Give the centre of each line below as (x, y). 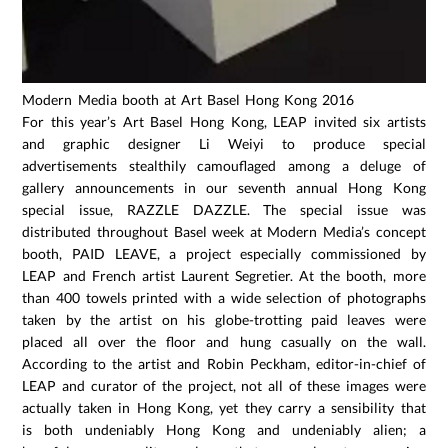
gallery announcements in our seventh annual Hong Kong (224, 188)
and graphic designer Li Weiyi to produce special (224, 144)
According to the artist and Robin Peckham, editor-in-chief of (224, 364)
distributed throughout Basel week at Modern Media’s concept (224, 232)
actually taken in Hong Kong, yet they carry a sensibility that (224, 408)
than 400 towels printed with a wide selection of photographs (224, 298)
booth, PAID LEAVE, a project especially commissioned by (224, 254)
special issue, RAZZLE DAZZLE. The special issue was (224, 210)
